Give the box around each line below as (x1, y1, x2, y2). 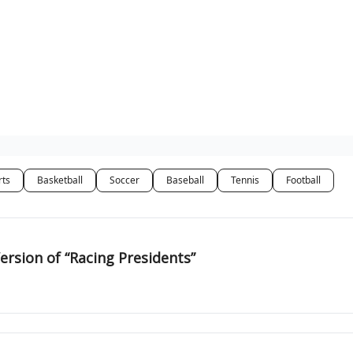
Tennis (231, 173, 259, 187)
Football (286, 173, 321, 187)
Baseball (166, 173, 204, 187)
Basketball (37, 173, 83, 187)
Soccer (110, 173, 139, 187)
